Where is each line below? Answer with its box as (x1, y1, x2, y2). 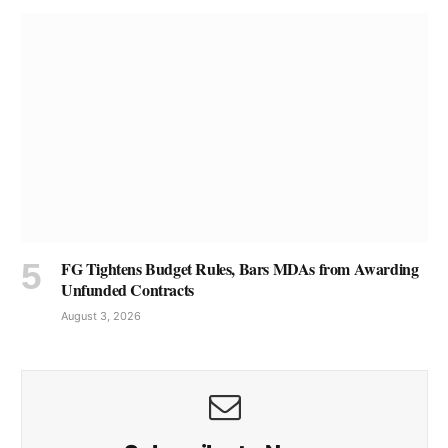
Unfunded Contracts (61, 278, 194, 302)
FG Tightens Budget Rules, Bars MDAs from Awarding (61, 257, 419, 281)
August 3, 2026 (61, 309, 141, 324)
